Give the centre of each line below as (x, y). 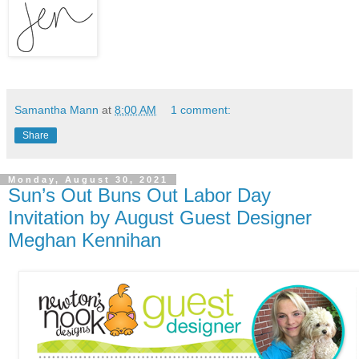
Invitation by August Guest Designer (160, 218)
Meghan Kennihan (85, 240)
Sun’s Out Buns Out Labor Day (139, 196)
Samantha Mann (56, 110)
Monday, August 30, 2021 (88, 180)
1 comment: (201, 110)
